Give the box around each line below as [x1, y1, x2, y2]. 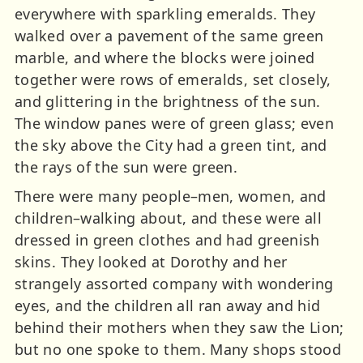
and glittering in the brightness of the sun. [15, 91, 321, 111]
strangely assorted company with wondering [15, 273, 334, 293]
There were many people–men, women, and [15, 186, 327, 206]
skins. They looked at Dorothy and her [15, 251, 288, 271]
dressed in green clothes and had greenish [15, 229, 320, 250]
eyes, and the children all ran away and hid [15, 295, 321, 315]
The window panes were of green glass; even [15, 113, 335, 133]
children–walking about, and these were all [15, 207, 322, 228]
